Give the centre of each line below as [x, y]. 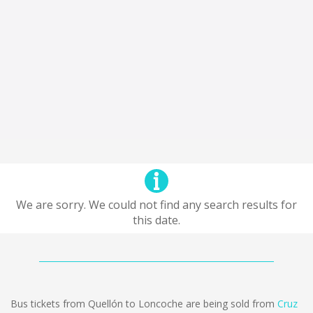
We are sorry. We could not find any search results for [156, 205]
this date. [156, 220]
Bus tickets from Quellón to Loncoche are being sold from [144, 304]
